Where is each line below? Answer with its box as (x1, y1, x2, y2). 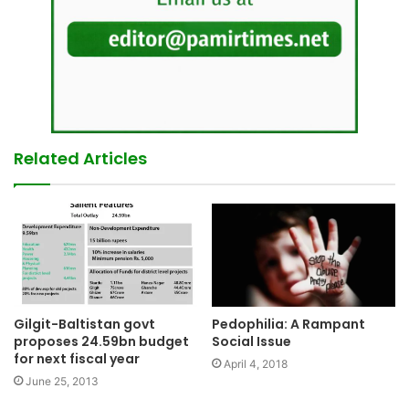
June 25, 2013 (26, 374, 99, 389)
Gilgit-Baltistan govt (14, 315, 155, 334)
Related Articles (14, 146, 147, 170)
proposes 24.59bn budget (14, 332, 189, 351)
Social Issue (212, 331, 291, 351)
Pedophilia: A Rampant (212, 314, 365, 333)
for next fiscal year (14, 350, 140, 369)
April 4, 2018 (224, 356, 288, 371)
